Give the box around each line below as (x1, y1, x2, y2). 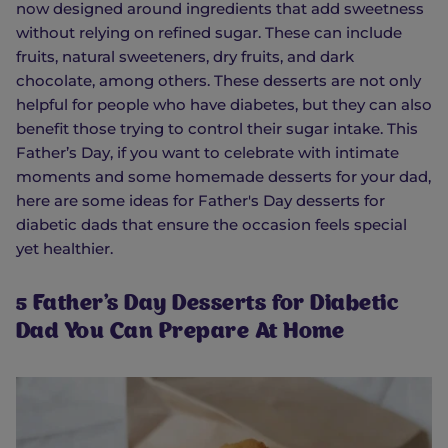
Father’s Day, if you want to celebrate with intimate (16, 142, 399, 162)
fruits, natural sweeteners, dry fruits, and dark (16, 46, 354, 66)
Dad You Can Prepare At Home (16, 321, 345, 344)
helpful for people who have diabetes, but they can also (16, 94, 432, 114)
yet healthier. (16, 238, 113, 258)
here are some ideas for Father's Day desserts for (16, 190, 385, 210)
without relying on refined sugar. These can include (16, 22, 402, 42)
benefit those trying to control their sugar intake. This (16, 118, 418, 138)
